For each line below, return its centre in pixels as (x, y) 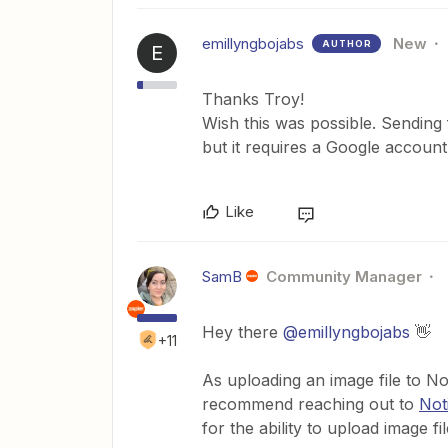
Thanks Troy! (253, 98)
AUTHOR (347, 43)
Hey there (242, 331)
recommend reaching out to (310, 403)
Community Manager (343, 276)
